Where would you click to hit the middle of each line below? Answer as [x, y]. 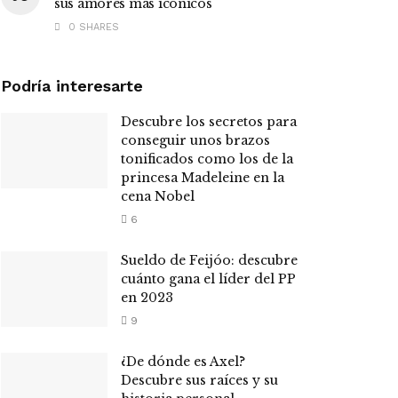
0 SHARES [92, 27]
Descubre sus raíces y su [199, 380]
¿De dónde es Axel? [183, 361]
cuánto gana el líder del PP [208, 279]
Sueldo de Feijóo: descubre [209, 260]
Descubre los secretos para [209, 121]
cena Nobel [158, 196]
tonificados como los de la [207, 159]
